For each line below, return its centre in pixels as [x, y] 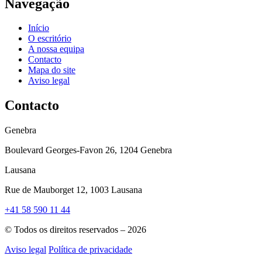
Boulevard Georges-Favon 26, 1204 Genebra [88, 150]
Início [39, 28]
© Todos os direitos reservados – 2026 [75, 230]
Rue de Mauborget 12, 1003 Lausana [73, 190]
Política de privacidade [90, 250]
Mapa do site [52, 70]
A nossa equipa [56, 49]
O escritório [50, 39]
